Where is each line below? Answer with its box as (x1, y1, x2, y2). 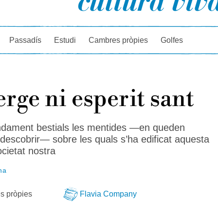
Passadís (9, 36, 42, 44)
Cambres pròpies (89, 36, 148, 44)
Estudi (54, 36, 76, 44)
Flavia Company (79, 189, 137, 198)
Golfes (161, 36, 183, 44)
